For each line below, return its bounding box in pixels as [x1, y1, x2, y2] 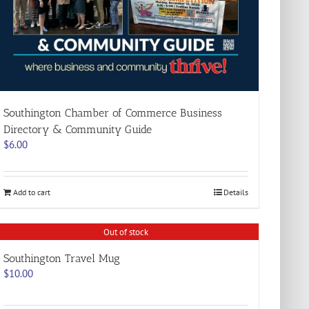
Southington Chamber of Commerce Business [3, 106, 223, 119]
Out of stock [103, 226, 149, 238]
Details [223, 186, 248, 197]
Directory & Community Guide [3, 122, 152, 136]
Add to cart [13, 186, 51, 197]
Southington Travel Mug [3, 251, 121, 265]
